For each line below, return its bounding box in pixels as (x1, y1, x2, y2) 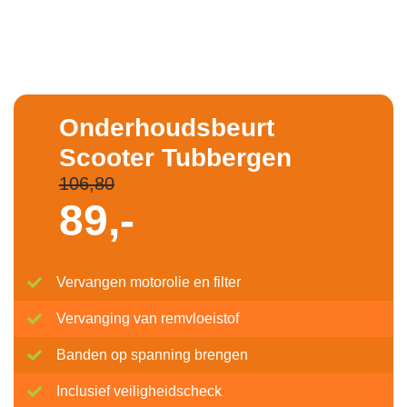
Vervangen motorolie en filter (56, 274, 241, 290)
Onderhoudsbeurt (58, 114, 274, 142)
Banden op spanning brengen (56, 347, 248, 362)
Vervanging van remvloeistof (56, 311, 239, 326)
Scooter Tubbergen (58, 144, 292, 172)
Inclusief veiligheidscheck (56, 383, 222, 399)
